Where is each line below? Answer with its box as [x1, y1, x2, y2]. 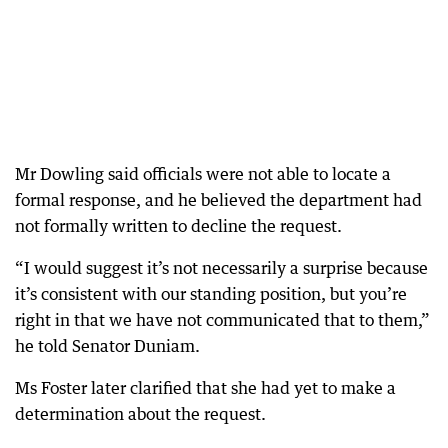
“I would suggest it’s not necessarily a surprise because [15, 257, 428, 278]
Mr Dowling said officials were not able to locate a [15, 163, 391, 184]
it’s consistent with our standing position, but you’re [15, 283, 407, 304]
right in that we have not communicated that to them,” [15, 309, 430, 330]
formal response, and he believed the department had [15, 189, 422, 210]
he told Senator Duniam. [15, 335, 200, 356]
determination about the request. [15, 403, 266, 424]
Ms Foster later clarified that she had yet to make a [15, 377, 396, 398]
